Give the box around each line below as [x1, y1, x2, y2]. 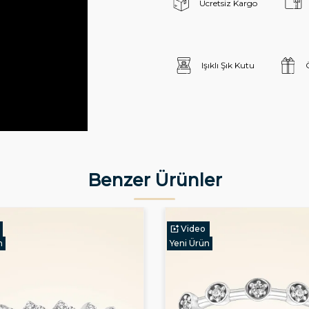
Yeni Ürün [170, 237, 210, 248]
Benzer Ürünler [87, 169, 222, 190]
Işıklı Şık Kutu [201, 59, 255, 70]
